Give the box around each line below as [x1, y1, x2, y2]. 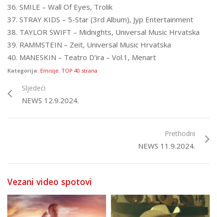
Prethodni [165, 129, 195, 138]
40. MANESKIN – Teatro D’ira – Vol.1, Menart [7, 52, 156, 62]
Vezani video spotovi [7, 176, 92, 187]
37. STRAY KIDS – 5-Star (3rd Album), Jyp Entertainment [7, 15, 193, 24]
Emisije [40, 67, 59, 74]
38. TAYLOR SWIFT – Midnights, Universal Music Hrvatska [7, 27, 200, 37]
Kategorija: [7, 67, 40, 74]
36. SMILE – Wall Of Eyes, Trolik [7, 2, 112, 12]
